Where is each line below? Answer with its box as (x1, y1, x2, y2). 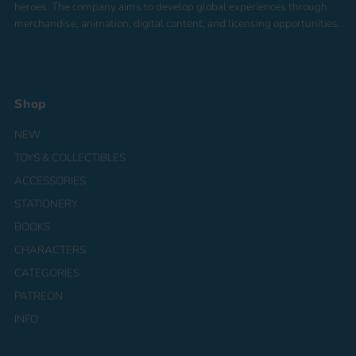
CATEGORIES (14, 265, 80, 281)
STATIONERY (14, 195, 79, 211)
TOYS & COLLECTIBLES (14, 149, 126, 165)
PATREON (14, 288, 64, 304)
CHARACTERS (14, 242, 87, 257)
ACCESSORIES (14, 172, 87, 188)
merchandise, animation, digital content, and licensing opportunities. (14, 15, 341, 31)
